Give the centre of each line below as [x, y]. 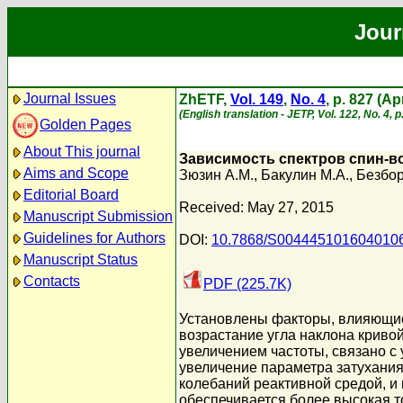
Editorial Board [71, 195]
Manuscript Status [81, 260]
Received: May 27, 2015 [256, 207]
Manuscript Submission [98, 216]
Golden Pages [85, 124]
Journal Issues [70, 99]
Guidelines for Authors [94, 238]
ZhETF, [205, 99]
